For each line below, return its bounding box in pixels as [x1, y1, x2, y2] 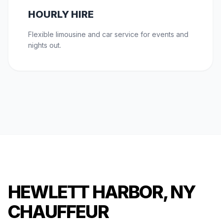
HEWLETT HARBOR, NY [8, 181, 196, 203]
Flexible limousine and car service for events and [28, 30, 188, 39]
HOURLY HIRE [28, 8, 94, 21]
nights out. [28, 41, 61, 50]
